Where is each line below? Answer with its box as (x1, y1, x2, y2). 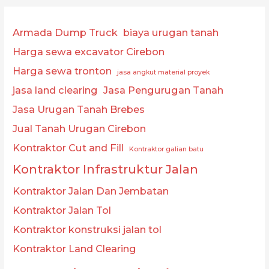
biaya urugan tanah (123, 26, 219, 39)
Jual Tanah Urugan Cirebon (13, 122, 147, 135)
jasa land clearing (13, 84, 98, 97)
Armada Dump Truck (13, 26, 118, 39)
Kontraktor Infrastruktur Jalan (13, 162, 199, 177)
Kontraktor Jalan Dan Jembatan (13, 185, 169, 198)
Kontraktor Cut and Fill (13, 142, 124, 154)
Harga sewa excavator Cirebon (13, 46, 165, 58)
